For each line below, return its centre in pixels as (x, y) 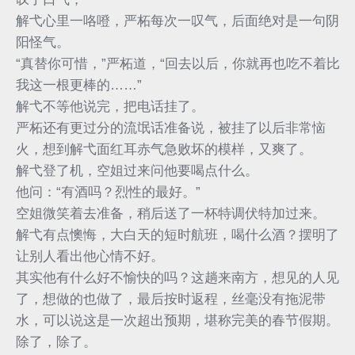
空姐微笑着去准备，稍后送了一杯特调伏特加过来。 (171, 213)
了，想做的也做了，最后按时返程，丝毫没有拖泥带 (171, 299)
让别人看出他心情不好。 (90, 256)
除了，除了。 (56, 342)
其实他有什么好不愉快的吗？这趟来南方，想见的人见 (177, 277)
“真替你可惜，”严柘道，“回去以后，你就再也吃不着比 (178, 63)
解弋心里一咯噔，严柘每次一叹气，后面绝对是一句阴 (177, 21)
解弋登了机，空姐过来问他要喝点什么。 (137, 170)
